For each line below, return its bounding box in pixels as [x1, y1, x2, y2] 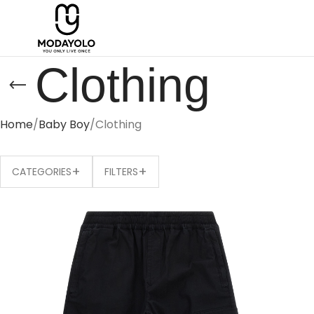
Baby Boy [39, 116, 90, 132]
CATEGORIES [12, 165, 71, 179]
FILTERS [104, 165, 138, 179]
